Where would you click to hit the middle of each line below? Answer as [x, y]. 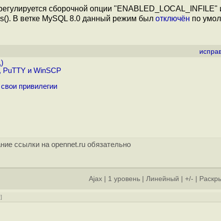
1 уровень [124, 179]
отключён [173, 18]
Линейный [163, 179]
